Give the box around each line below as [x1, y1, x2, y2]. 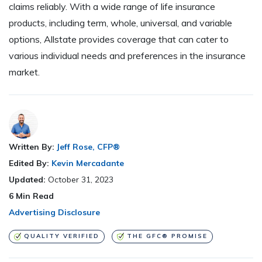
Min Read [13, 191, 54, 202]
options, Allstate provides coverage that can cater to [9, 33, 229, 46]
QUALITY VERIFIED [23, 232, 99, 240]
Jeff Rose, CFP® [57, 142, 120, 153]
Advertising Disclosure [9, 207, 100, 218]
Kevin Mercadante [51, 158, 124, 169]
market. [9, 66, 40, 78]
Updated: [9, 174, 48, 185]
